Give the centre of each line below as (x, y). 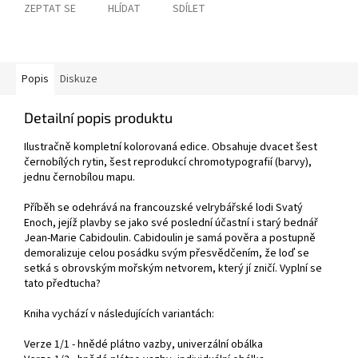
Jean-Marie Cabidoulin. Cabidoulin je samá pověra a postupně (170, 239)
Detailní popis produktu (98, 118)
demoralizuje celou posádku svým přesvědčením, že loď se (167, 254)
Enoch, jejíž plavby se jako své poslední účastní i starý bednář (171, 223)
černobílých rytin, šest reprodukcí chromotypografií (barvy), (168, 163)
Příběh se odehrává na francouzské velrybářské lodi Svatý (163, 208)
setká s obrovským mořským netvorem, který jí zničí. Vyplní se (173, 269)
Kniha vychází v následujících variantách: (119, 314)
